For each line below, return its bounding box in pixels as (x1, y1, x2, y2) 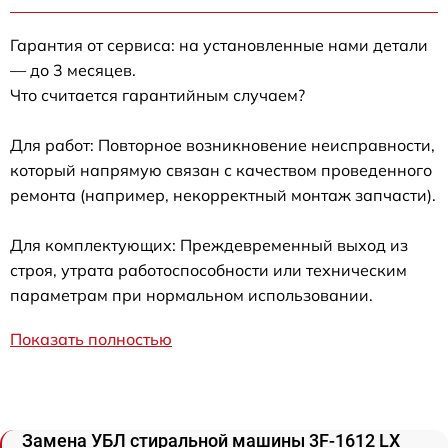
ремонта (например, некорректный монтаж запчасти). (10, 184, 436, 205)
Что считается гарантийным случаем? (10, 84, 305, 105)
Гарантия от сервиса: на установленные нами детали (10, 34, 428, 55)
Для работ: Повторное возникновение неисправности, (10, 134, 435, 155)
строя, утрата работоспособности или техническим (10, 259, 407, 280)
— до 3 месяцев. (10, 59, 136, 80)
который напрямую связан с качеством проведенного (10, 159, 432, 180)
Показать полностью (10, 328, 172, 349)
